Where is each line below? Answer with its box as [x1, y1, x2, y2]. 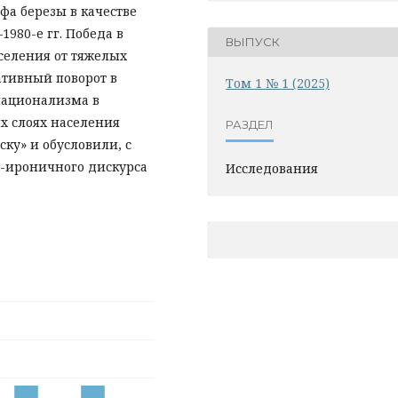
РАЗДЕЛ [226, 117, 274, 132]
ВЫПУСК [226, 35, 280, 50]
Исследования [226, 159, 318, 177]
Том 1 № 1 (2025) [226, 74, 330, 92]
